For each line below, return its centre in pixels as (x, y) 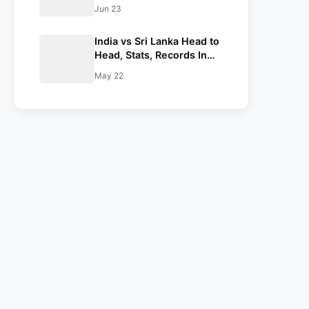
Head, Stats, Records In (151, 55)
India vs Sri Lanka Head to (157, 41)
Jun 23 (108, 9)
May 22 (109, 76)
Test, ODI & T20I (134, 69)
